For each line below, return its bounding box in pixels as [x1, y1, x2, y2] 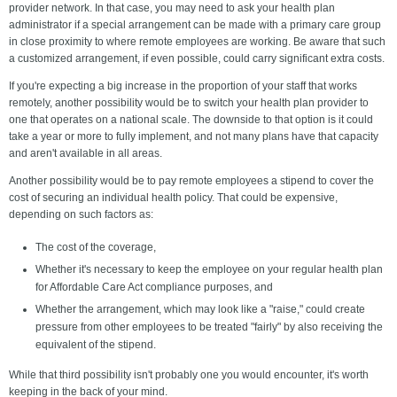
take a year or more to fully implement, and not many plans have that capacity [9, 130, 378, 144]
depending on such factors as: [9, 208, 153, 222]
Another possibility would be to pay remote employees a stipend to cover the [9, 175, 374, 188]
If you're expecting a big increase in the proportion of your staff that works [9, 80, 357, 93]
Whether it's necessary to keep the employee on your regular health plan [35, 263, 383, 276]
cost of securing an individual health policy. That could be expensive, [9, 191, 338, 205]
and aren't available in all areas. [9, 147, 162, 160]
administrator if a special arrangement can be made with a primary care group [9, 19, 381, 32]
